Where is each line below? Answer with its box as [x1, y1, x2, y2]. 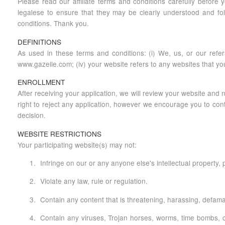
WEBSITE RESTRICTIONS [18, 128, 101, 139]
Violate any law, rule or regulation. [40, 176, 148, 186]
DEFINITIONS [18, 36, 61, 47]
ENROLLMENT [18, 77, 65, 87]
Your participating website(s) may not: [18, 139, 137, 150]
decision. [18, 110, 46, 121]
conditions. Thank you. [18, 18, 89, 29]
